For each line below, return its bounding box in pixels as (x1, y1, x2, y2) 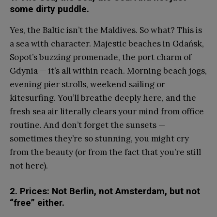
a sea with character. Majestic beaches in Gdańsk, (10, 38, 204, 49)
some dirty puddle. (10, 3, 89, 15)
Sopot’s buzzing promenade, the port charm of (10, 51, 191, 62)
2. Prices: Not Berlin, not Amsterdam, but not (10, 185, 200, 197)
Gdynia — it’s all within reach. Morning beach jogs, (10, 65, 207, 76)
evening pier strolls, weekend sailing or (10, 78, 165, 90)
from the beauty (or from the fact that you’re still (10, 146, 201, 157)
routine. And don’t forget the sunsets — (10, 119, 165, 130)
